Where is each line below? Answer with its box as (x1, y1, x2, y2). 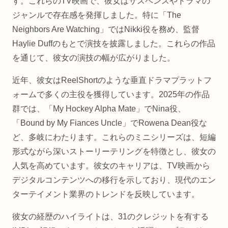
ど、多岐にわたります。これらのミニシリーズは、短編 (12, 132, 216, 141)
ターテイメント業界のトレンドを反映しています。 (12, 189, 199, 198)
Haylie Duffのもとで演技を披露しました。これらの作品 (12, 39, 215, 48)
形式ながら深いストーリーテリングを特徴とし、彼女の (12, 147, 216, 156)
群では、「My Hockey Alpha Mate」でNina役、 (12, 104, 186, 113)
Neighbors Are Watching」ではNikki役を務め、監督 (12, 24, 199, 34)
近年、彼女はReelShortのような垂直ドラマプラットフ (12, 75, 212, 84)
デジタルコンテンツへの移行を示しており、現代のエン (12, 175, 216, 184)
